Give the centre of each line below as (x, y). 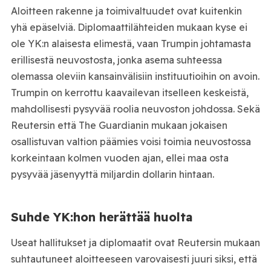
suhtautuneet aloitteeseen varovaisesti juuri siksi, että (134, 259)
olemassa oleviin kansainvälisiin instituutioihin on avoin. (135, 76)
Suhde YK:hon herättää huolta (101, 217)
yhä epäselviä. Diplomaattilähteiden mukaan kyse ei (129, 27)
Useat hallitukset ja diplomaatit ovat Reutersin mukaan (135, 242)
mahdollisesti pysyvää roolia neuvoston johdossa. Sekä (135, 109)
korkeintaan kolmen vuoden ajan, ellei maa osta (119, 158)
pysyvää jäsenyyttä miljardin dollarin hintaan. (112, 174)
